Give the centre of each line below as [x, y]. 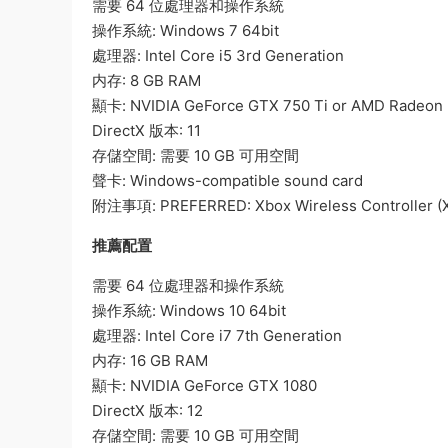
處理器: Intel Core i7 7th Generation [217, 335]
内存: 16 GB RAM [150, 360]
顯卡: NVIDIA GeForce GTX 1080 [204, 385]
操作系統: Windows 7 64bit [185, 30]
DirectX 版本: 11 [146, 130]
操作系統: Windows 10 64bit [189, 310]
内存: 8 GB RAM [146, 80]
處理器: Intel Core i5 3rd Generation [218, 55]
